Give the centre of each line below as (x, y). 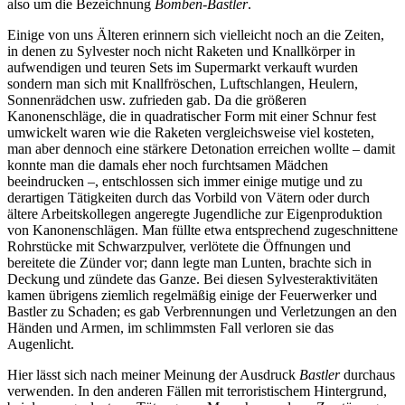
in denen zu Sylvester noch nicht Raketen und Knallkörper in (181, 51)
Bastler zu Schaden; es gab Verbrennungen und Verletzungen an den (202, 311)
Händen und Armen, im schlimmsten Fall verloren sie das (170, 327)
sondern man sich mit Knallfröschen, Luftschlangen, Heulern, (183, 83)
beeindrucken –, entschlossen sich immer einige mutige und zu (185, 181)
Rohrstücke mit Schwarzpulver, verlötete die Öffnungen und (179, 246)
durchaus (367, 374)
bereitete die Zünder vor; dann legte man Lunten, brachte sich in (189, 262)
